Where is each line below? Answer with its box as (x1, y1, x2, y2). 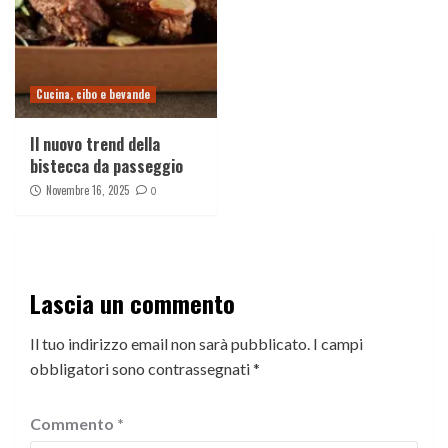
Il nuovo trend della (30, 132, 160, 157)
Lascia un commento (30, 285, 235, 322)
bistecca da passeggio (30, 154, 183, 179)
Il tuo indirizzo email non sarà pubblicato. (30, 334, 310, 354)
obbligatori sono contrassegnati (30, 359, 253, 379)
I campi (313, 334, 363, 354)
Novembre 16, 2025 (46, 182, 129, 199)
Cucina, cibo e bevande (36, 86, 150, 103)
